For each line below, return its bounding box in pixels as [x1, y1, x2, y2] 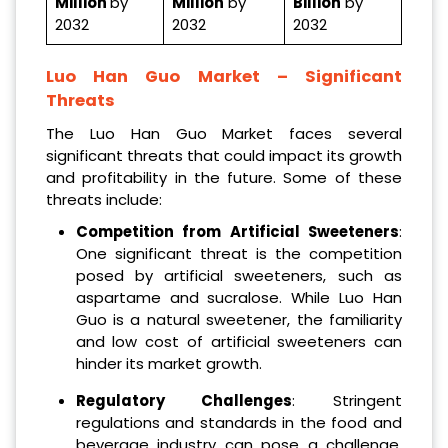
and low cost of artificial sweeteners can [75, 330, 402, 352]
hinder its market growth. [75, 352, 262, 374]
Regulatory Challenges [75, 389, 293, 411]
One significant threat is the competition [75, 242, 402, 264]
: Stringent [292, 389, 403, 411]
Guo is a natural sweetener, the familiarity [75, 308, 402, 330]
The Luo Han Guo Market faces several [46, 122, 402, 144]
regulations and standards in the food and [75, 411, 402, 433]
